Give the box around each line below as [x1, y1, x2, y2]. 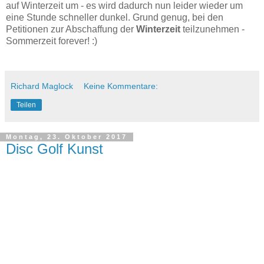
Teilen [16, 100, 36, 109]
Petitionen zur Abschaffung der [6, 24, 136, 34]
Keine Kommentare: [84, 81, 159, 91]
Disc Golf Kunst [6, 140, 103, 157]
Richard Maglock [11, 81, 73, 91]
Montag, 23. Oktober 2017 [6, 133, 127, 141]
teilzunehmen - [183, 24, 245, 34]
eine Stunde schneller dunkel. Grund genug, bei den [6, 12, 223, 22]
